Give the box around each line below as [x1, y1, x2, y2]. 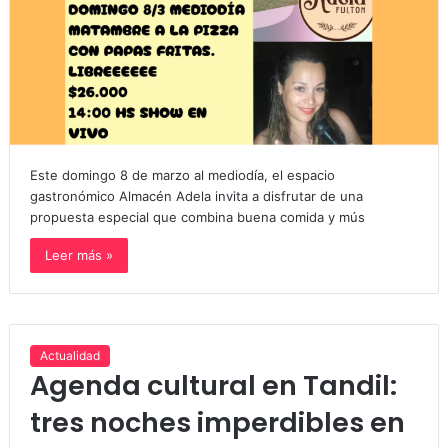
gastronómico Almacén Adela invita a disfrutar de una [29, 188, 363, 205]
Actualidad [39, 348, 100, 364]
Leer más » [44, 247, 113, 264]
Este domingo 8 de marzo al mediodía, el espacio [29, 167, 335, 184]
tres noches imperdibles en [29, 404, 405, 442]
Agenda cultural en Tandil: [29, 367, 397, 405]
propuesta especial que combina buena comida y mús [29, 209, 365, 226]
